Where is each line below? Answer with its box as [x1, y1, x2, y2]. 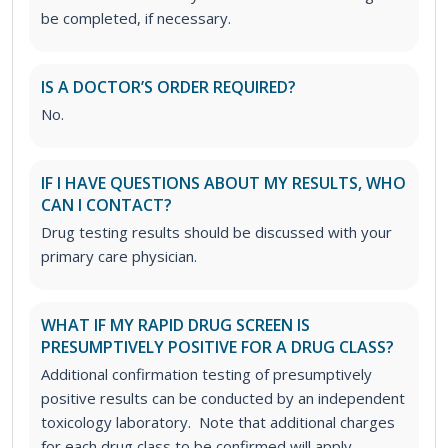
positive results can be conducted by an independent [41, 388, 405, 409]
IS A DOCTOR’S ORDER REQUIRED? [41, 76, 296, 99]
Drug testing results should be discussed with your [41, 222, 392, 243]
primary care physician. [41, 246, 197, 267]
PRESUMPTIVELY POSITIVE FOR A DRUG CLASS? [41, 336, 394, 359]
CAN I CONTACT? [41, 194, 172, 217]
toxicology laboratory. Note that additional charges [41, 412, 395, 433]
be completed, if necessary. [41, 8, 231, 29]
